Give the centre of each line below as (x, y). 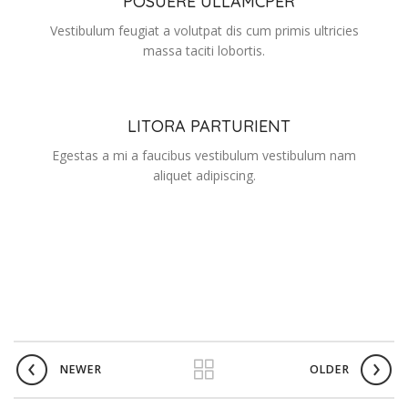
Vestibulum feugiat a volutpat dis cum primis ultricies (204, 31)
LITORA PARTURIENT (209, 127)
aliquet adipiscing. (204, 176)
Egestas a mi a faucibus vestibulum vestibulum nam (204, 156)
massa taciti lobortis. (204, 51)
